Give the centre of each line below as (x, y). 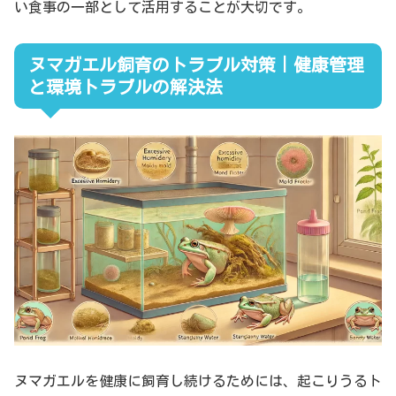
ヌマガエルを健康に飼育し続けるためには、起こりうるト (198, 381)
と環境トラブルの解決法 (126, 86)
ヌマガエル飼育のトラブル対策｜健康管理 (196, 64)
